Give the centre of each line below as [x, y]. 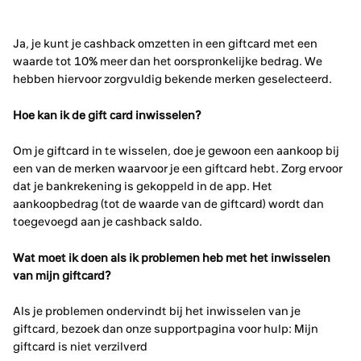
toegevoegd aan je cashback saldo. [108, 222]
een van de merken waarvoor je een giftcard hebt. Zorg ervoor [178, 168]
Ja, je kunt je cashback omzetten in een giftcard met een [165, 44]
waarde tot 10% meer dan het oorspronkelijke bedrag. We [168, 61]
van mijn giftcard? [62, 275]
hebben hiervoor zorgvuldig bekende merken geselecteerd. [172, 79]
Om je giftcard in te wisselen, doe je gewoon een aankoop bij [176, 151]
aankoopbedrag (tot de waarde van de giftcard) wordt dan [168, 204]
